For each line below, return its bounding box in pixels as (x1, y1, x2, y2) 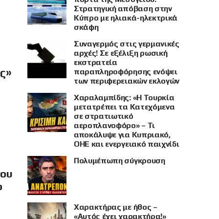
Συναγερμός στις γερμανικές (74, 39, 179, 49)
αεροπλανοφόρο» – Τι (74, 121, 155, 131)
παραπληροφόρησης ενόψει (74, 67, 177, 77)
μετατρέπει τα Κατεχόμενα (74, 102, 175, 112)
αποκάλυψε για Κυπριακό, (74, 130, 171, 140)
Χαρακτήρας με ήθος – (74, 202, 157, 212)
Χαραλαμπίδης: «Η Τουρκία (74, 93, 175, 103)
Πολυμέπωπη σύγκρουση (74, 156, 165, 166)
